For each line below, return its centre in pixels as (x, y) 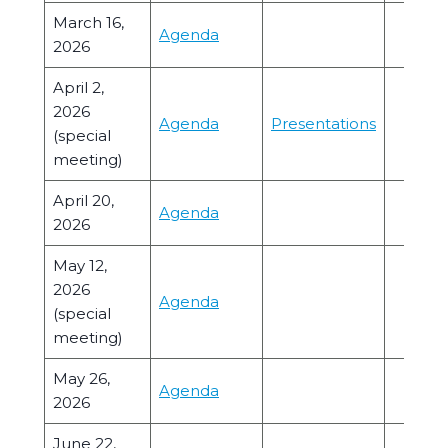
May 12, (80, 265)
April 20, (83, 200)
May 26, (81, 378)
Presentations (323, 123)
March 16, (88, 22)
